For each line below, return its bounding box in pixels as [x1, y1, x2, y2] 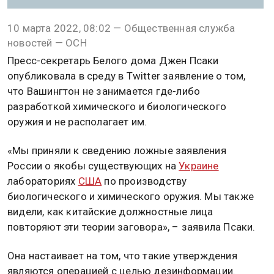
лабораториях [7, 175, 78, 188]
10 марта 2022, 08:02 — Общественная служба [7, 22, 235, 34]
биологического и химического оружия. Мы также [7, 190, 254, 203]
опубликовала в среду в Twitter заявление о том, [7, 70, 246, 82]
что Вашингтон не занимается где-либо [7, 85, 201, 97]
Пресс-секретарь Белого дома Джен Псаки [7, 54, 219, 67]
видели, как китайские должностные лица [7, 206, 213, 218]
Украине [179, 160, 219, 172]
